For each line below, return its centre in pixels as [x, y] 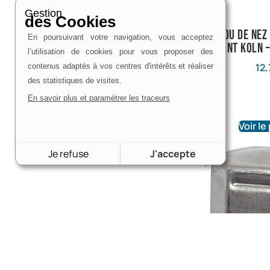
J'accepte [173, 154]
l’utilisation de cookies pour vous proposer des [121, 52]
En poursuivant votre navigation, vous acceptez [121, 37]
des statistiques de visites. [76, 80]
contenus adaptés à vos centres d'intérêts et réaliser [121, 66]
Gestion [43, 13]
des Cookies [70, 22]
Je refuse [68, 154]
